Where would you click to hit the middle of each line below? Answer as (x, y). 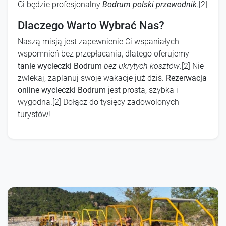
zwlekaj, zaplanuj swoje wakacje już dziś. (92, 78)
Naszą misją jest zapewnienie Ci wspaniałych (98, 41)
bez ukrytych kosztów (142, 66)
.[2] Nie (192, 66)
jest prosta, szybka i (142, 90)
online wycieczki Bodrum (62, 90)
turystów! (34, 114)
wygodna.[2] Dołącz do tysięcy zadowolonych (98, 102)
